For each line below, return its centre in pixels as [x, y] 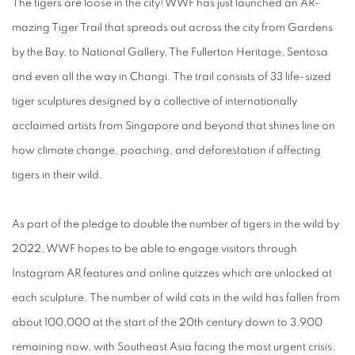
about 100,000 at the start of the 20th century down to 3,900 [167, 323]
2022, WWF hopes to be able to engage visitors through [155, 249]
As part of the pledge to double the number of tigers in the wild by [176, 224]
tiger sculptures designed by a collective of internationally [155, 101]
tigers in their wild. [60, 175]
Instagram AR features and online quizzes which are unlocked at [172, 273]
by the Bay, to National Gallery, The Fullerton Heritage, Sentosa [170, 52]
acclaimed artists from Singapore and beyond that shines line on [174, 126]
